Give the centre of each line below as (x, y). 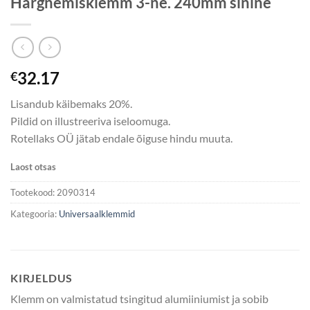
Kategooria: (35, 213)
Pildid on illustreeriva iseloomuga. (90, 121)
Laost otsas (33, 166)
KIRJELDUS (42, 278)
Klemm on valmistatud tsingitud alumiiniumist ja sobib (139, 299)
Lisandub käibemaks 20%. (71, 104)
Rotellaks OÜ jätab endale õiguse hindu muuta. (121, 138)
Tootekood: (34, 192)
